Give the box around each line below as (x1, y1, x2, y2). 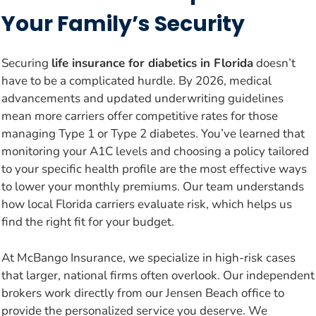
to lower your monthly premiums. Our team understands (1, 178, 304, 195)
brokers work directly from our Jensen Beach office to (1, 284, 284, 301)
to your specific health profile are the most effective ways (1, 161, 307, 178)
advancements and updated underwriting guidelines (1, 90, 284, 107)
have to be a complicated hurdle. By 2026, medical (1, 73, 272, 90)
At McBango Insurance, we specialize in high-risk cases (1, 249, 296, 266)
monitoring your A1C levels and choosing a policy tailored (1, 143, 309, 160)
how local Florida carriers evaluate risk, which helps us (1, 196, 292, 213)
